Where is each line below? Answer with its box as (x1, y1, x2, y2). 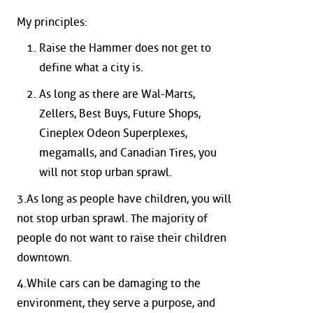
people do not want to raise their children (17, 231, 226, 245)
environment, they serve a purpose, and (17, 296, 215, 310)
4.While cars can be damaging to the (17, 277, 201, 291)
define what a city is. (39, 61, 143, 75)
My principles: (17, 15, 87, 29)
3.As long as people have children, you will (17, 191, 231, 205)
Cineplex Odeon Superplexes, (39, 126, 187, 140)
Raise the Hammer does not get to (39, 41, 211, 55)
